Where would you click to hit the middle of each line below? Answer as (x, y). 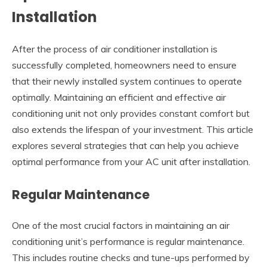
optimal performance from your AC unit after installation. (131, 161)
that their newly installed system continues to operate (127, 81)
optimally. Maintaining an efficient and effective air (119, 97)
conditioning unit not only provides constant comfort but (131, 113)
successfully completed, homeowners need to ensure (124, 65)
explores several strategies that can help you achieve (125, 145)
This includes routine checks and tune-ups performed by (131, 257)
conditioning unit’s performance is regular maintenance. (128, 241)
